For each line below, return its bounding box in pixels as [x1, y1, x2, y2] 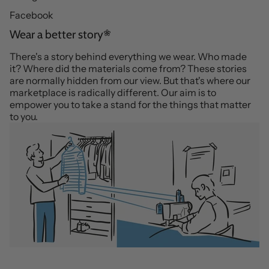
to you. [10, 110, 38, 122]
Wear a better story [10, 27, 106, 41]
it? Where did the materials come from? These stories [10, 62, 247, 74]
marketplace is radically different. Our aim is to [10, 86, 216, 98]
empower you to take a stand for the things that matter [10, 98, 251, 110]
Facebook [10, 9, 53, 21]
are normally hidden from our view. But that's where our [10, 74, 250, 86]
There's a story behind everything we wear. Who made [10, 50, 247, 62]
